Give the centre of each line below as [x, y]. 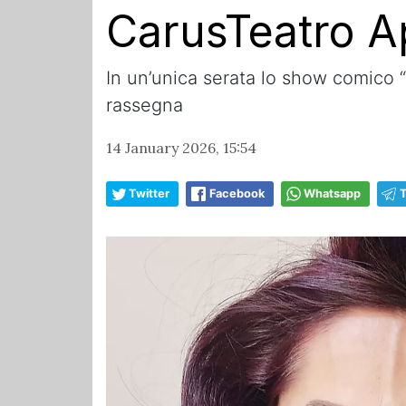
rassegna [145, 106]
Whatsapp [332, 194]
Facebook [237, 194]
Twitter [149, 194]
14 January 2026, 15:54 [181, 148]
